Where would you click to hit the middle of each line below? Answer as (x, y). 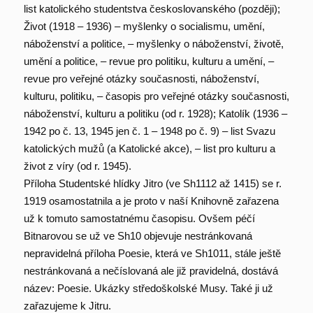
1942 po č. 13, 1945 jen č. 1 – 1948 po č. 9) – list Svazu (149, 131)
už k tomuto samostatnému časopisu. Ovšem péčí (139, 219)
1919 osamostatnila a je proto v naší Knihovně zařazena (151, 201)
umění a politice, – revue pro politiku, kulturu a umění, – (148, 61)
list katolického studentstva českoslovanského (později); (152, 9)
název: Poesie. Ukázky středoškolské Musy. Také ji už (148, 289)
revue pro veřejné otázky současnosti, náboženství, (141, 79)
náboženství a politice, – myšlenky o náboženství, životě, (153, 44)
